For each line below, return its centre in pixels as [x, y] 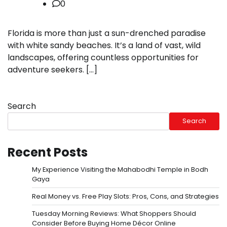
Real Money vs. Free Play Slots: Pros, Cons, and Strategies [125, 196]
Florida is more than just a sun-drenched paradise [107, 33]
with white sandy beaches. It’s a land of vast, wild [104, 45]
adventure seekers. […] [52, 69]
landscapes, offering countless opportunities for [103, 57]
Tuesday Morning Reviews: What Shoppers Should [114, 213]
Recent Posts [48, 152]
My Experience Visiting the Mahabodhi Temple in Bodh [120, 169]
